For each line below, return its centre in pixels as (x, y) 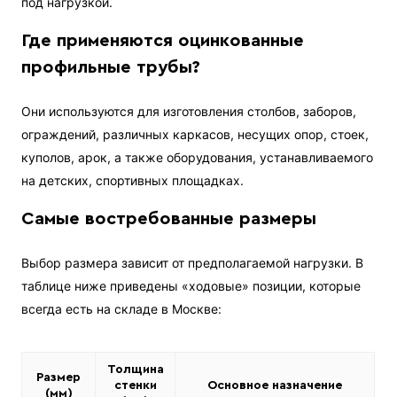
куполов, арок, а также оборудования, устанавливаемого (198, 158)
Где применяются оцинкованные (163, 41)
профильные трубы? (111, 68)
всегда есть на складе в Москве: (122, 309)
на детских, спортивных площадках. (133, 181)
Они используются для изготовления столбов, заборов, (189, 112)
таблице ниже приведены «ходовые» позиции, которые (191, 286)
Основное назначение (275, 386)
